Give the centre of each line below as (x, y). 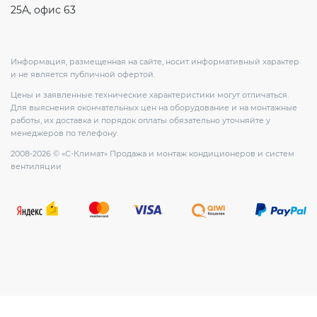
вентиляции (36, 166)
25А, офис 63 (43, 10)
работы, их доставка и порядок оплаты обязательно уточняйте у (140, 120)
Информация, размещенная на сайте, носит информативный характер (155, 62)
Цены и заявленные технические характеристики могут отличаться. (150, 95)
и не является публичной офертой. (83, 74)
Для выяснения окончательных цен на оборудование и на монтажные (154, 108)
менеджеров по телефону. (64, 133)
